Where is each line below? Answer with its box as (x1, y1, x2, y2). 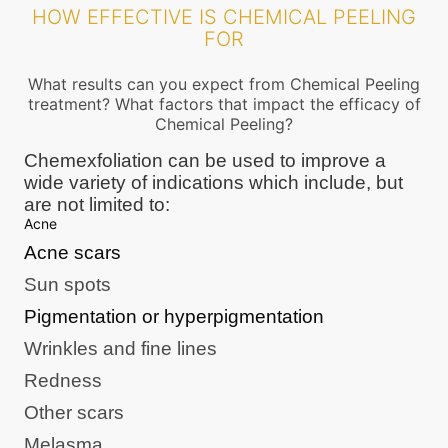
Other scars (24, 402, 124, 423)
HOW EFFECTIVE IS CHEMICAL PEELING (32, 5, 416, 29)
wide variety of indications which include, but (24, 172, 403, 193)
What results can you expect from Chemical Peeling (28, 74, 420, 94)
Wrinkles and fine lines (24, 338, 217, 359)
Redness (24, 370, 102, 391)
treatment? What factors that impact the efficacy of (27, 94, 421, 114)
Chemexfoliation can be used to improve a (24, 150, 386, 171)
